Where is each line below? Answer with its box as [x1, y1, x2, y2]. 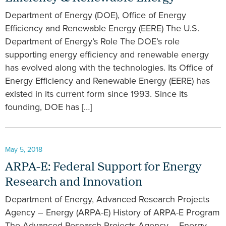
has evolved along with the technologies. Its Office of [5, 61, 213, 74]
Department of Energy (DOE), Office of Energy [5, 8, 186, 22]
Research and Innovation [5, 177, 142, 189]
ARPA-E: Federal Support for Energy [5, 161, 201, 174]
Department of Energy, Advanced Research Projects [5, 193, 209, 206]
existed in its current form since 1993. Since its [5, 87, 188, 100]
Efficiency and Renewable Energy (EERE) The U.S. [5, 21, 199, 35]
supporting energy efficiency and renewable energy [5, 47, 209, 61]
